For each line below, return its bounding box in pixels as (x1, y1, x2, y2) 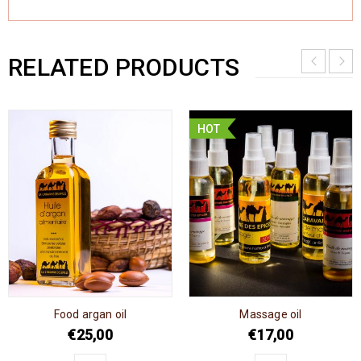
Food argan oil (53, 307, 127, 321)
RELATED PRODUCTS (8, 53, 239, 81)
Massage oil (239, 307, 302, 321)
